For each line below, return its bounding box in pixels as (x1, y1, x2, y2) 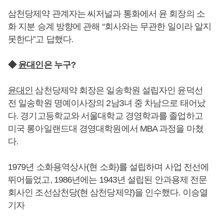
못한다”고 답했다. (8, 34, 73, 44)
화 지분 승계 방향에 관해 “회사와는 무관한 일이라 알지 (8, 22, 212, 31)
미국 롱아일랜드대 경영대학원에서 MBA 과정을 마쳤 (8, 124, 203, 134)
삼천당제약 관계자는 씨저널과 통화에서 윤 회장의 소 (8, 9, 205, 19)
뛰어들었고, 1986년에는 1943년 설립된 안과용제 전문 (8, 175, 207, 185)
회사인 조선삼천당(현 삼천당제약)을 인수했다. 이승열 (8, 188, 208, 197)
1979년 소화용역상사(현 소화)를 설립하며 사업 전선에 (8, 162, 209, 172)
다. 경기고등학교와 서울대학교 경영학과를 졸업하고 (8, 111, 203, 121)
